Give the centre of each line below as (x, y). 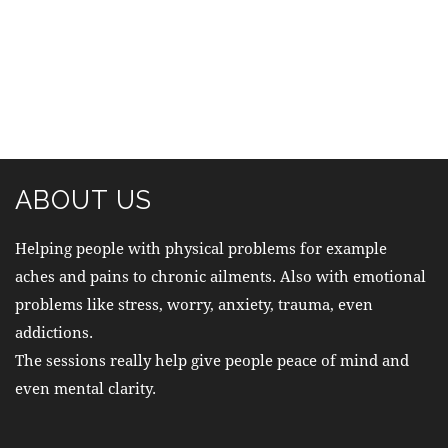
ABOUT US (83, 199)
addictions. (54, 331)
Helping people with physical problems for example (201, 247)
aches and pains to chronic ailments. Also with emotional (220, 275)
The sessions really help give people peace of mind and (212, 359)
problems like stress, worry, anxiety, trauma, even (194, 303)
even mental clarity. (85, 387)
